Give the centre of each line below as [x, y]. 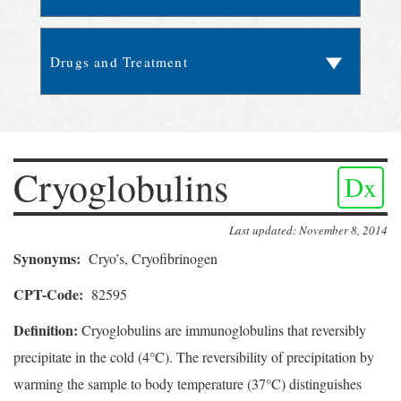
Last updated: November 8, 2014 [308, 230]
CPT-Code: [48, 294]
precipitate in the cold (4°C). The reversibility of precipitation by [194, 357]
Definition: [46, 330]
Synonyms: [51, 259]
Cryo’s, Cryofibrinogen [153, 259]
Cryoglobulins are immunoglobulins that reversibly [222, 330]
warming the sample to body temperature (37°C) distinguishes [188, 384]
